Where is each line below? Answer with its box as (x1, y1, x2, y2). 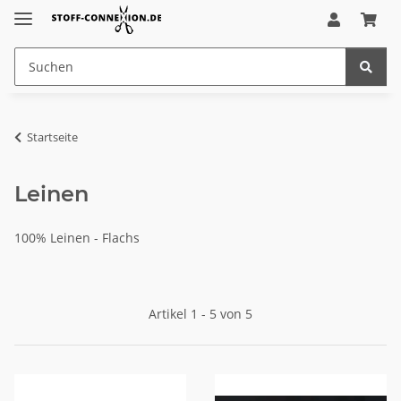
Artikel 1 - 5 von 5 (149, 304, 252, 322)
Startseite (27, 128, 78, 145)
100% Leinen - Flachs (14, 228, 140, 246)
